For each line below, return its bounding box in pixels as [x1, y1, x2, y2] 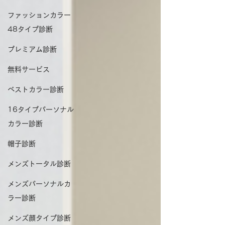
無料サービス [8, 66, 50, 73]
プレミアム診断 [8, 46, 57, 53]
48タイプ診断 [8, 26, 53, 33]
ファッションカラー [8, 12, 71, 19]
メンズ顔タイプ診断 [8, 214, 71, 221]
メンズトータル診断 [8, 160, 71, 167]
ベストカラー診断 [8, 86, 64, 93]
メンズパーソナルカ [8, 180, 71, 187]
